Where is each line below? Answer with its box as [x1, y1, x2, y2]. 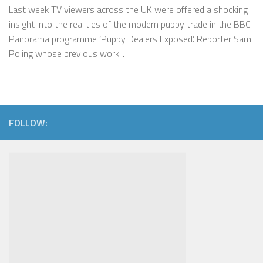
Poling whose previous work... [9, 46, 124, 61]
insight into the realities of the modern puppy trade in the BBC [9, 17, 251, 32]
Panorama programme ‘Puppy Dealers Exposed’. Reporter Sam [9, 32, 251, 46]
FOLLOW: [9, 116, 48, 130]
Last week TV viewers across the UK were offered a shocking [9, 2, 248, 17]
